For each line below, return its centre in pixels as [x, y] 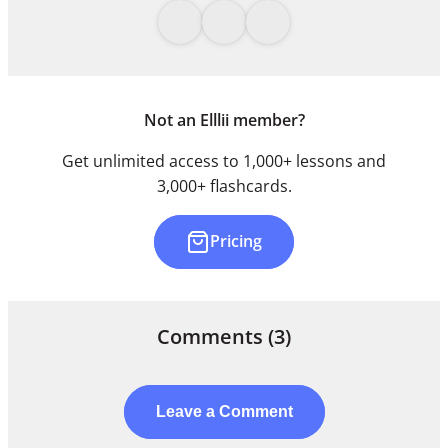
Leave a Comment [224, 411]
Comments [212, 336]
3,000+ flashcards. [224, 185]
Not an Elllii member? [224, 119]
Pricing [236, 241]
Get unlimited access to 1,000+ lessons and [224, 160]
